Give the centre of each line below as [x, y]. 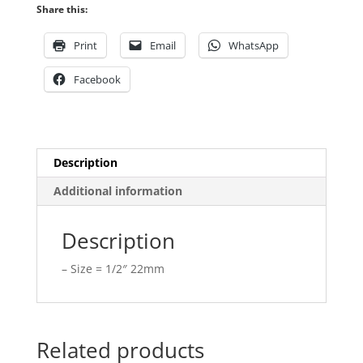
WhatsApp [253, 46]
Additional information [117, 191]
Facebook [97, 80]
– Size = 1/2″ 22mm [113, 269]
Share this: [62, 10]
